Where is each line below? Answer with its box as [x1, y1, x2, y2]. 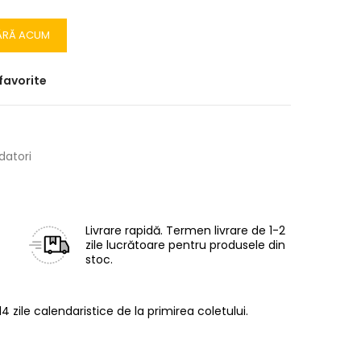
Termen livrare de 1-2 [166, 222, 285, 239]
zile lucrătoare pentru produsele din [85, 237, 285, 253]
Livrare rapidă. [85, 222, 163, 239]
